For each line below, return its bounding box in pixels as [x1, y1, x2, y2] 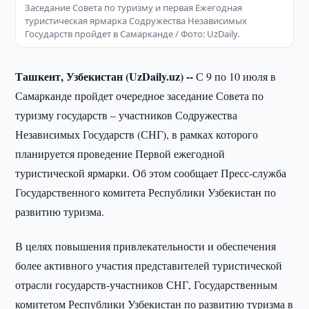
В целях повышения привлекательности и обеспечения [15, 239, 277, 253]
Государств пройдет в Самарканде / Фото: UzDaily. [25, 28, 240, 40]
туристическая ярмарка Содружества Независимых [25, 14, 248, 27]
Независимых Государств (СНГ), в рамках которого [15, 127, 259, 141]
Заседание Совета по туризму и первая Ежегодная [25, 1, 243, 14]
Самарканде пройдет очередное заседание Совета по [15, 88, 264, 103]
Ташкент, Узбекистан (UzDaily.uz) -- [15, 68, 197, 84]
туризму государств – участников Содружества [15, 108, 238, 122]
